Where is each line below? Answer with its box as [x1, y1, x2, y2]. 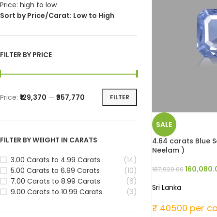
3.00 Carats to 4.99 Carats [11, 155, 100, 165]
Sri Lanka [152, 183, 181, 193]
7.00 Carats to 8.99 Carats [11, 176, 100, 186]
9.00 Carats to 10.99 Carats [11, 186, 102, 197]
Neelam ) [152, 145, 185, 155]
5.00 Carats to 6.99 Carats [11, 165, 100, 175]
